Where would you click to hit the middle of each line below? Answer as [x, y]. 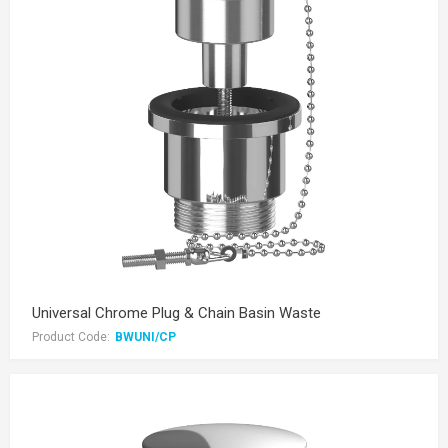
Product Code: [71, 337]
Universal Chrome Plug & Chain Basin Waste [176, 313]
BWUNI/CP [145, 337]
